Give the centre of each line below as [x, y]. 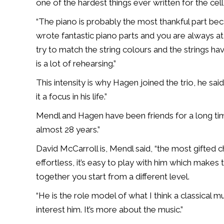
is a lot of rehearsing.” [76, 63]
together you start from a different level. [113, 176]
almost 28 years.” [68, 129]
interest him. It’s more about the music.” [109, 209]
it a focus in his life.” [71, 96]
